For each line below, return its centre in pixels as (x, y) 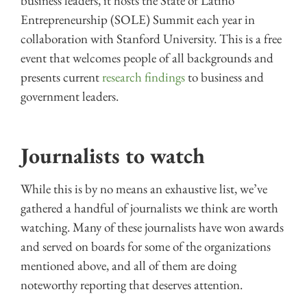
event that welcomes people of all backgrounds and (147, 58)
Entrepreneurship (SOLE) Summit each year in (138, 20)
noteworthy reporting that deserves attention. (132, 284)
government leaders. (70, 97)
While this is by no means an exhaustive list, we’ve (144, 188)
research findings (144, 77)
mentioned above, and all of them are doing (128, 265)
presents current (61, 77)
